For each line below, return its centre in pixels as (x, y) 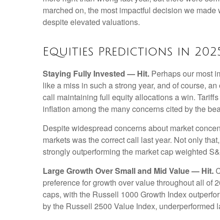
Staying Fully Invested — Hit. (96, 73)
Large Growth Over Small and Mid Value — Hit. (128, 171)
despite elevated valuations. (91, 22)
